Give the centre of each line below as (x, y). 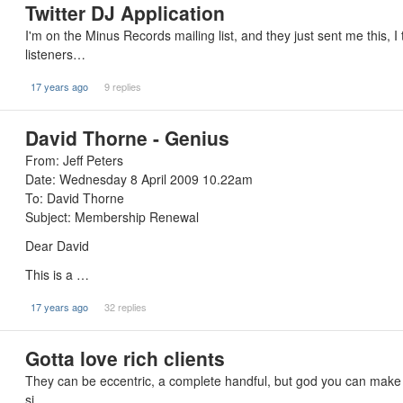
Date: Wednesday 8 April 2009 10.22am (139, 179)
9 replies (122, 86)
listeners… (55, 54)
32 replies (125, 307)
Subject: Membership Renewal (112, 217)
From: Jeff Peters (74, 160)
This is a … (57, 274)
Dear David (57, 246)
